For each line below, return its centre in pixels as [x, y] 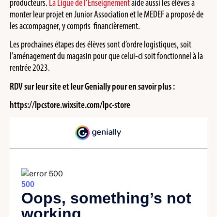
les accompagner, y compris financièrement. [75, 25]
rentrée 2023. [30, 68]
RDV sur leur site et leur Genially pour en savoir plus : [92, 86]
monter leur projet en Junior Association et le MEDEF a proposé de [107, 14]
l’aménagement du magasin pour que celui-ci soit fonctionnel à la [106, 56]
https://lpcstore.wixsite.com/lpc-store [70, 105]
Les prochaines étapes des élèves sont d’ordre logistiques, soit [101, 44]
